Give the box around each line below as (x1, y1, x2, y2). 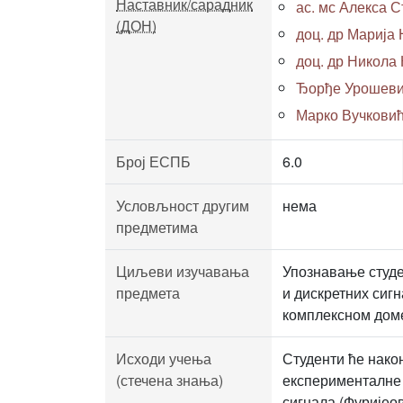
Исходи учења (116, 348, 211, 369)
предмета (116, 282, 180, 303)
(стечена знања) (116, 370, 223, 390)
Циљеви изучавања (116, 261, 249, 282)
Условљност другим (116, 195, 249, 216)
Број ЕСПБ (116, 151, 191, 172)
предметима (116, 217, 198, 237)
